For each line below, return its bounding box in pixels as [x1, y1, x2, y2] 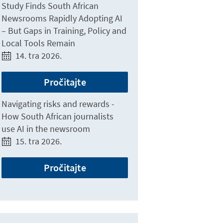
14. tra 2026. [15, 50, 62, 61]
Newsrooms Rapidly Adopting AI [1, 12, 123, 24]
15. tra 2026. [15, 135, 62, 147]
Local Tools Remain [1, 37, 76, 49]
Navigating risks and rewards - [1, 98, 115, 110]
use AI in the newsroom [1, 123, 91, 134]
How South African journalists [1, 111, 114, 122]
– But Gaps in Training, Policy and [1, 25, 127, 36]
